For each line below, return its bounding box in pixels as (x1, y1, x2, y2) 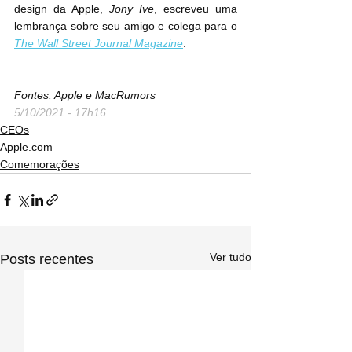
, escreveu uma (154, 2, 237, 16)
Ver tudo (210, 251, 251, 264)
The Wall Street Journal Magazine (14, 37, 183, 50)
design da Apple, (14, 2, 109, 16)
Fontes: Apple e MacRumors (14, 89, 156, 102)
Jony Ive (109, 2, 154, 16)
